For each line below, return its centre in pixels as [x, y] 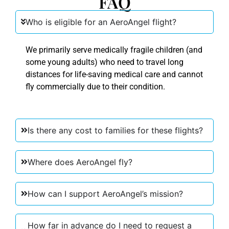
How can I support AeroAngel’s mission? [106, 193]
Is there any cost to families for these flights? [116, 130]
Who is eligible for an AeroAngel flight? [101, 22]
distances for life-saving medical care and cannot [114, 74]
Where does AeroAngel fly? [80, 162]
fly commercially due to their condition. [95, 86]
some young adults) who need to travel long [105, 62]
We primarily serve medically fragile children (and [114, 50]
